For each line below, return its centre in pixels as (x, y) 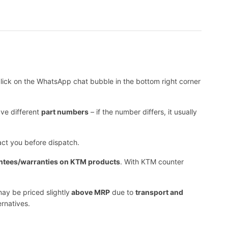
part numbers (65, 112)
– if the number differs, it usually (143, 112)
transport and (159, 192)
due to (123, 192)
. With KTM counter (152, 162)
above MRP (90, 192)
